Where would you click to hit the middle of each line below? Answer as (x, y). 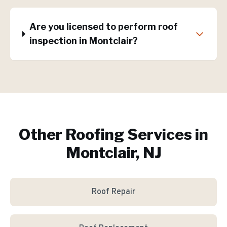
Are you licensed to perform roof (104, 27)
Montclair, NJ (113, 153)
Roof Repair (113, 192)
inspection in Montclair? (84, 41)
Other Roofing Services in (113, 134)
